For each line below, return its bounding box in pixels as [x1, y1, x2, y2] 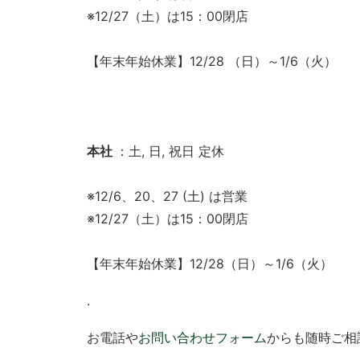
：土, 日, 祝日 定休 [116, 142, 241, 159]
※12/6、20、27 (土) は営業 [87, 187, 247, 204]
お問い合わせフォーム [138, 329, 267, 346]
